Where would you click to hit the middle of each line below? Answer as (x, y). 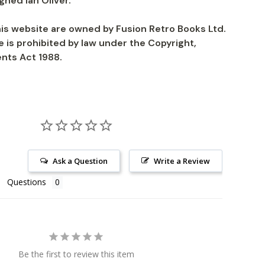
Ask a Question (80, 161)
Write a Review (182, 161)
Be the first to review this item (76, 254)
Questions (27, 182)
